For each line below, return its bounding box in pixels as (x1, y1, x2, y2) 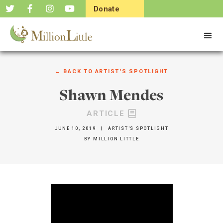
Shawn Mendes (59, 84, 164, 105)
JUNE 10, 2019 (54, 126, 96, 131)
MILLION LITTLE (93, 136, 139, 141)
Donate (94, 4, 120, 13)
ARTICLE (87, 109, 125, 118)
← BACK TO (54, 68, 93, 75)
